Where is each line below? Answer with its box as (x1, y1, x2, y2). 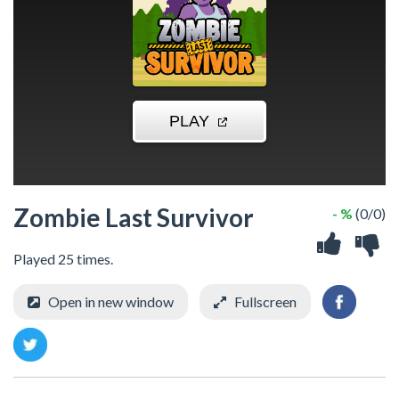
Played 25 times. (13, 250, 113, 267)
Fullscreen (234, 293, 297, 310)
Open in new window (48, 293, 174, 310)
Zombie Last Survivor (13, 202, 254, 232)
